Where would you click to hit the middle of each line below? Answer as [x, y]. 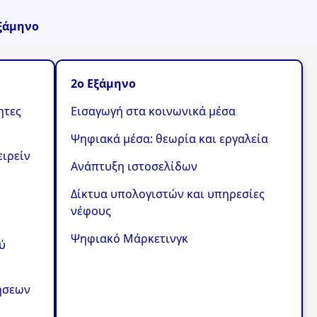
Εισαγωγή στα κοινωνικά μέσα [153, 111]
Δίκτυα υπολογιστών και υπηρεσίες [167, 194]
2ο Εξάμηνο [103, 83]
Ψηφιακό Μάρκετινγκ [129, 238]
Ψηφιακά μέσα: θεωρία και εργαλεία [169, 138]
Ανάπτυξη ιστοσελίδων [134, 166]
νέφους [91, 211]
